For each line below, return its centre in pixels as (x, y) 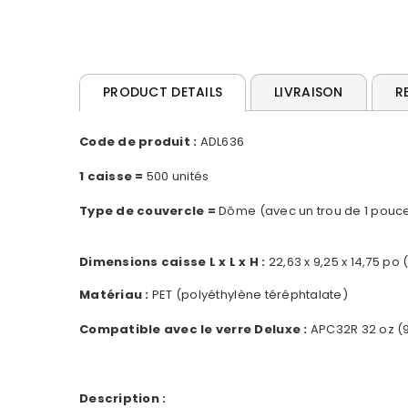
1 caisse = (112, 177)
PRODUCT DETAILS (163, 92)
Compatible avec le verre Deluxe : (194, 330)
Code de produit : (138, 142)
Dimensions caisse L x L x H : (174, 262)
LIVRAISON (309, 92)
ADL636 (221, 142)
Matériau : (114, 295)
